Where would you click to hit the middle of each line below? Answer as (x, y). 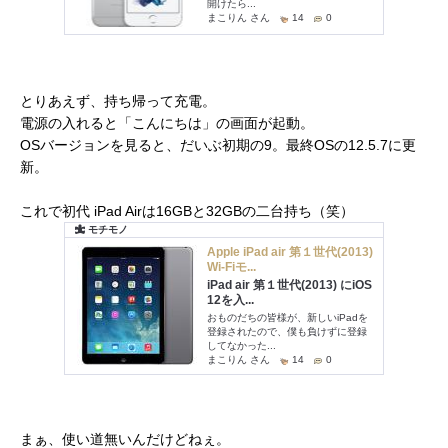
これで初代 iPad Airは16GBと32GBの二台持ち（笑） (187, 211)
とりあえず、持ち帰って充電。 (118, 101)
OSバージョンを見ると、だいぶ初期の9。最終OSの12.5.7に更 (218, 145)
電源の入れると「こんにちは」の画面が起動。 (167, 123)
